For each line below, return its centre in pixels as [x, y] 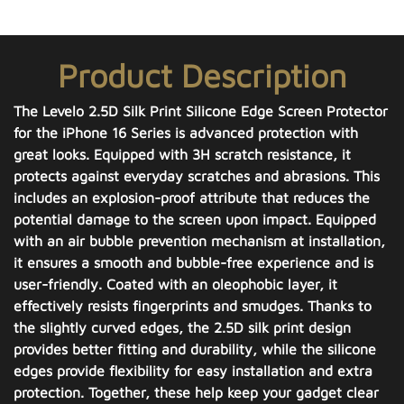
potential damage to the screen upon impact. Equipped [195, 219]
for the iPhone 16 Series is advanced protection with [186, 133]
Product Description [202, 75]
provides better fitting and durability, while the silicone [195, 349]
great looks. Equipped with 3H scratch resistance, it [182, 154]
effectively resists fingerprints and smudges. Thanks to [193, 306]
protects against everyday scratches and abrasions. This [197, 176]
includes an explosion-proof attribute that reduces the [192, 197]
